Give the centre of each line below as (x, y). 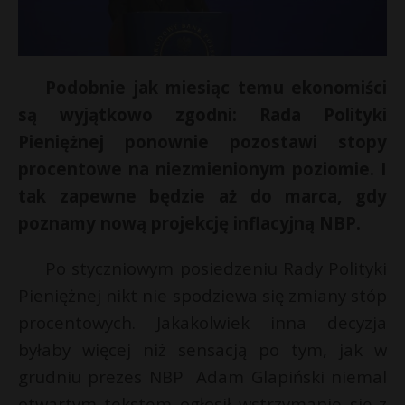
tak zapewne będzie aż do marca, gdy (202, 196)
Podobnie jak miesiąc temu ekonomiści (216, 88)
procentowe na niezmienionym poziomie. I (202, 169)
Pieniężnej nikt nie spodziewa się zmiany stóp (202, 296)
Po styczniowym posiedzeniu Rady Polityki (216, 268)
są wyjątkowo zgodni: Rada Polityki (202, 115)
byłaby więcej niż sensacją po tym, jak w (202, 350)
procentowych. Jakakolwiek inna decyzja (202, 323)
